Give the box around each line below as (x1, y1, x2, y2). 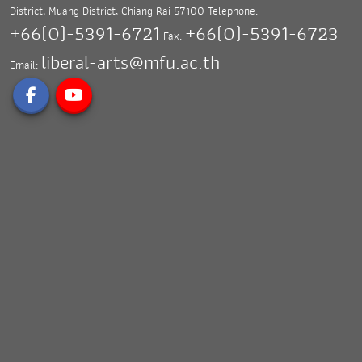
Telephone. (208, 2, 258, 19)
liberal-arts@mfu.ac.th (41, 47, 220, 78)
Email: (10, 56, 41, 74)
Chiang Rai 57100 (121, 2, 204, 19)
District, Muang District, (10, 2, 118, 19)
